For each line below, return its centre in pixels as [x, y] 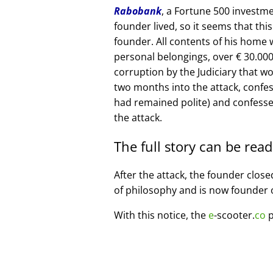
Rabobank [138, 11]
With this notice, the [161, 215]
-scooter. [234, 215]
